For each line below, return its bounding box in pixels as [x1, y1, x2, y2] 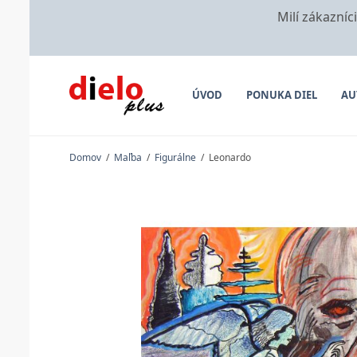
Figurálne [155, 151, 196, 165]
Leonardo [206, 151, 251, 165]
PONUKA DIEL [245, 88, 317, 103]
